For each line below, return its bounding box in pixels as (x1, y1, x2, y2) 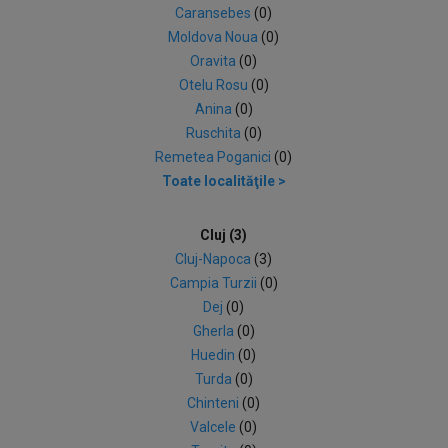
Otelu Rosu (178, 77, 251, 93)
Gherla (192, 323, 237, 339)
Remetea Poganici (155, 149, 275, 165)
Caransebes (175, 5, 255, 21)
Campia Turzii (169, 275, 260, 291)
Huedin (191, 347, 239, 363)
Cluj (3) (200, 227, 248, 243)
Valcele (190, 419, 240, 435)
